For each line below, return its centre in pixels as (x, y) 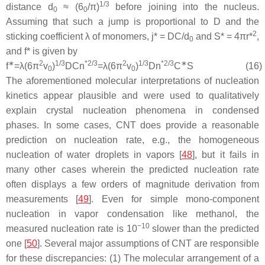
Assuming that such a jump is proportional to (110, 21)
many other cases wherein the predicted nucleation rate (132, 169)
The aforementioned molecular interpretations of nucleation (132, 80)
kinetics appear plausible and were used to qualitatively (132, 95)
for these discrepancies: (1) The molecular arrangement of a (132, 258)
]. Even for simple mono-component (174, 199)
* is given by (52, 51)
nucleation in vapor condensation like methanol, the (132, 214)
